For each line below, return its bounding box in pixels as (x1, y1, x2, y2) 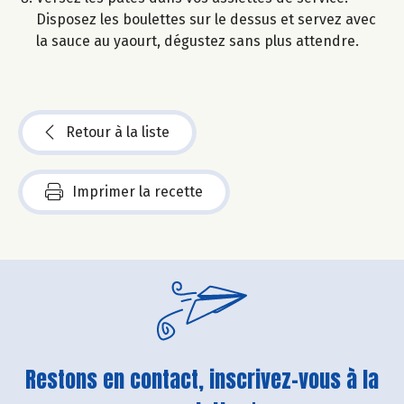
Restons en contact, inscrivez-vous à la (25, 363, 379, 396)
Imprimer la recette (72, 182, 203, 200)
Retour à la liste (66, 123, 170, 141)
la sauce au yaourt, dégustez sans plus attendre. (36, 32, 359, 50)
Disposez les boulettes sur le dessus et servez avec (36, 10, 376, 28)
